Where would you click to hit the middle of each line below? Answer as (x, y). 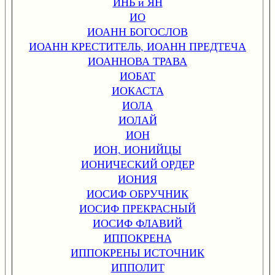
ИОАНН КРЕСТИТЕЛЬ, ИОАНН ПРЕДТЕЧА (137, 46)
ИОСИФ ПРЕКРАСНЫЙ (137, 208)
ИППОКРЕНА (137, 238)
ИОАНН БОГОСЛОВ (137, 31)
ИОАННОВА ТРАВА (137, 61)
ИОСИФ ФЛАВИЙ (137, 223)
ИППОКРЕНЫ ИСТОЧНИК (137, 252)
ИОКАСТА (137, 90)
